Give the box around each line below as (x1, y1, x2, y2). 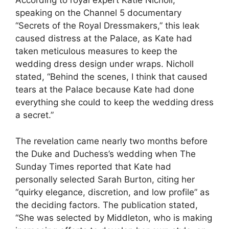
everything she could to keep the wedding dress (15, 97, 214, 107)
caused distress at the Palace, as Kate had (15, 33, 192, 43)
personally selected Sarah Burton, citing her (15, 174, 195, 185)
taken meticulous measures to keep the (15, 46, 177, 56)
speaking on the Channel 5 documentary (15, 8, 181, 18)
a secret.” (15, 110, 54, 120)
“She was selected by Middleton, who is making (15, 212, 212, 223)
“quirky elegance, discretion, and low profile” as (15, 187, 210, 197)
